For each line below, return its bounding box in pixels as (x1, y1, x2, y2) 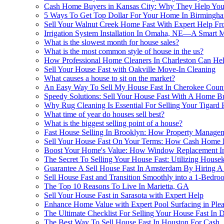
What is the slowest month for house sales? (44, 38, 179, 47)
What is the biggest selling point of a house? (44, 119, 182, 128)
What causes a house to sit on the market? (44, 74, 175, 83)
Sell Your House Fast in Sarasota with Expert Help (44, 191, 203, 200)
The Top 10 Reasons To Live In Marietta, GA (44, 182, 189, 191)
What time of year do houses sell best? (44, 110, 164, 119)
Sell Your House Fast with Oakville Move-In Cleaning (44, 65, 215, 74)
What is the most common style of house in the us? (44, 47, 203, 56)
